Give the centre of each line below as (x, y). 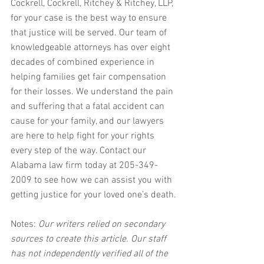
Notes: (23, 225)
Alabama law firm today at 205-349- (84, 166)
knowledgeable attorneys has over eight (92, 48)
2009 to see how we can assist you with (93, 181)
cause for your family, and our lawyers (88, 122)
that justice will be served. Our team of (90, 33)
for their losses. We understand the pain (93, 92)
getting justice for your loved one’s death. (93, 195)
